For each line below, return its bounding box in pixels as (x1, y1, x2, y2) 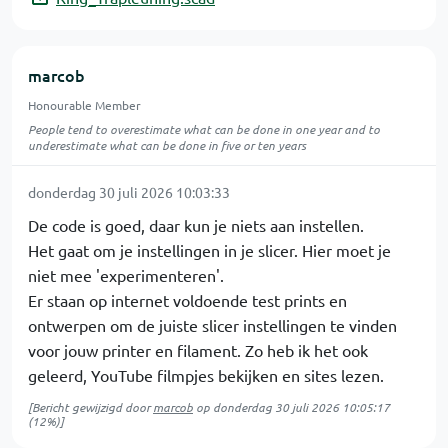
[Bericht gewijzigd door (28, 398, 153, 415)
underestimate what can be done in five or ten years (28, 136, 306, 153)
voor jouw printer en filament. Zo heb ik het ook (28, 339, 368, 360)
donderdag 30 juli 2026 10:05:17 (213, 398, 390, 415)
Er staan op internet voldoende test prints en (28, 289, 347, 310)
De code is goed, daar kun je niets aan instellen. (28, 214, 364, 235)
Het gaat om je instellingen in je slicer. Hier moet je (28, 239, 391, 260)
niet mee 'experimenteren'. (28, 264, 224, 285)
